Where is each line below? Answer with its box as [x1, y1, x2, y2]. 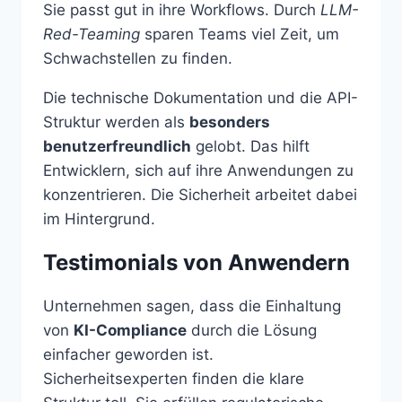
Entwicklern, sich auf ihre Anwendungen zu [43, 162, 354, 180]
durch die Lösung [187, 321, 317, 340]
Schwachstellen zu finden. [43, 49, 232, 68]
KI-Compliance [74, 321, 187, 340]
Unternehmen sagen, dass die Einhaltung [43, 297, 341, 316]
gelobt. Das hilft [191, 137, 310, 156]
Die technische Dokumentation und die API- [43, 89, 358, 108]
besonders [189, 113, 270, 132]
